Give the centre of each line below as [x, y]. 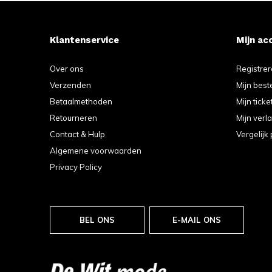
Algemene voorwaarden [96, 150]
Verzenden [70, 85]
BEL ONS [97, 219]
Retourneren [73, 117]
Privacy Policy [76, 167]
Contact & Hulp [77, 134]
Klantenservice [84, 40]
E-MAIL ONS [197, 219]
